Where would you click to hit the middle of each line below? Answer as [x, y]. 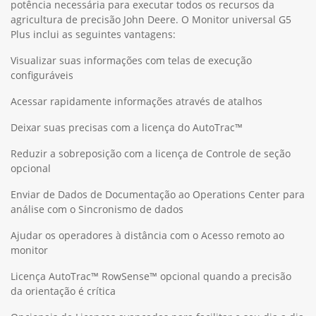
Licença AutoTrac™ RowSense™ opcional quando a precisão [151, 276]
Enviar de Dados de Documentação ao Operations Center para [158, 194]
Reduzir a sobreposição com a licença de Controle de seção [151, 153]
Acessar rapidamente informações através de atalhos [136, 101]
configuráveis [42, 75]
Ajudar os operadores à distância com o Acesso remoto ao [147, 235]
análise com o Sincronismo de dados [97, 209]
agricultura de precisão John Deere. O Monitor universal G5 [151, 19]
